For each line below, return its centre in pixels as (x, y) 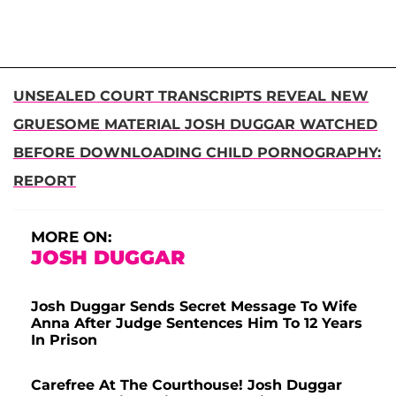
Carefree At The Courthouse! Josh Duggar (187, 385)
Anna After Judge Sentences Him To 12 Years (197, 324)
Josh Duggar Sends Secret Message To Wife (194, 307)
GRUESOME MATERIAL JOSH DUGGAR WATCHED (195, 125)
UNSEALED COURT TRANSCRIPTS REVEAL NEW (191, 96)
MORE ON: (71, 237)
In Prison (64, 340)
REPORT (45, 181)
